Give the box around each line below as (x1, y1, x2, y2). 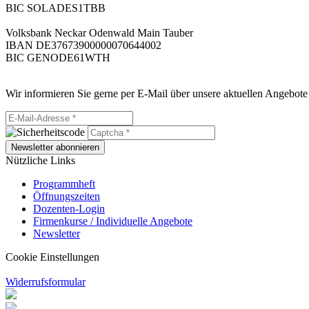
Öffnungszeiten (33, 190, 100, 203)
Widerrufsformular (6, 276, 86, 288)
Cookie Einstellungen (6, 251, 99, 263)
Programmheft (33, 178, 95, 190)
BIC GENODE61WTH (6, 52, 110, 64)
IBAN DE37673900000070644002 (6, 39, 161, 52)
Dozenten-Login (33, 203, 105, 215)
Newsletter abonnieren (11, 142, 99, 153)
